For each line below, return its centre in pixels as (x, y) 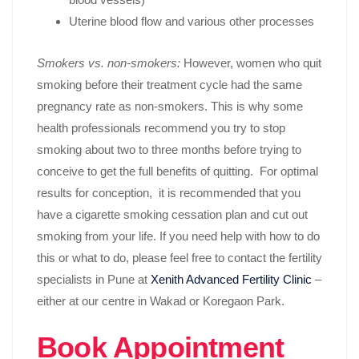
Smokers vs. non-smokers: (109, 63)
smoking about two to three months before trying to (169, 150)
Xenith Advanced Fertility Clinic (231, 280)
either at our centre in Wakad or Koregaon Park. (161, 301)
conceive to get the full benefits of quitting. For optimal (177, 171)
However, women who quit (251, 63)
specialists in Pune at (94, 280)
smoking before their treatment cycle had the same (169, 85)
